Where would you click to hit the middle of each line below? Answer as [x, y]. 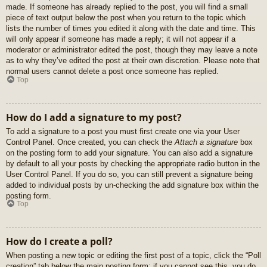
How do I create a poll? [59, 242]
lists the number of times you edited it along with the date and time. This [131, 29]
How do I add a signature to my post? [94, 117]
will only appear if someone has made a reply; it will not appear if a [121, 39]
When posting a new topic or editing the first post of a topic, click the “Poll [133, 256]
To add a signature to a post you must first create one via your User [123, 131]
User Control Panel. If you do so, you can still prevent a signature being [129, 174]
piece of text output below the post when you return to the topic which [126, 18]
